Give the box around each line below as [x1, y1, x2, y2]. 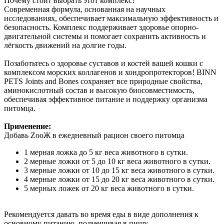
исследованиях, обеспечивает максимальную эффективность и [4, 13, 218, 22]
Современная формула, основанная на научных [4, 4, 165, 13]
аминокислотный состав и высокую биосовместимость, [4, 85, 194, 94]
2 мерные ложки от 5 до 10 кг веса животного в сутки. [24, 156, 210, 165]
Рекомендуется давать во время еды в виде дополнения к [4, 209, 198, 218]
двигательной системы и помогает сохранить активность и [4, 31, 206, 40]
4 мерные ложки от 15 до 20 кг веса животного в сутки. [24, 174, 214, 183]
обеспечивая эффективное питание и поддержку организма [4, 94, 207, 103]
